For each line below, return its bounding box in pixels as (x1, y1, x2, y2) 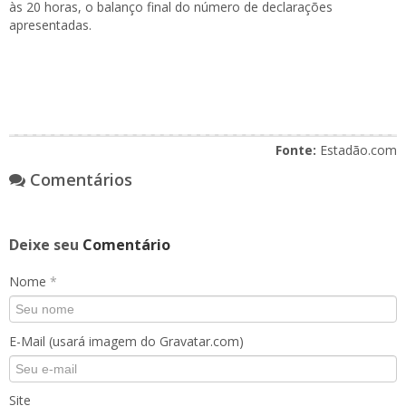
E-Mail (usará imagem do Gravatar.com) (9, 333, 244, 350)
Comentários (25, 169, 132, 190)
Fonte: (275, 141, 316, 159)
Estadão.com (316, 141, 397, 159)
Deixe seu (9, 235, 82, 255)
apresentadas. (9, 16, 92, 34)
